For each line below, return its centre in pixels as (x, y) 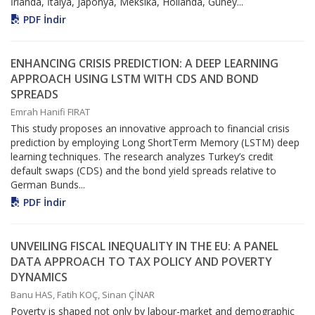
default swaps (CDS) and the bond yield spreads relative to (143, 171)
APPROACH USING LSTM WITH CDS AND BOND (135, 79)
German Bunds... (48, 185)
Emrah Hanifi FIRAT (50, 112)
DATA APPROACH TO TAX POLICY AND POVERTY (141, 262)
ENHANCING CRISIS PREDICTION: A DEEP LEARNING (144, 64)
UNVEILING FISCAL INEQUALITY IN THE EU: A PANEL (144, 246)
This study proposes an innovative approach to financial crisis (150, 129)
